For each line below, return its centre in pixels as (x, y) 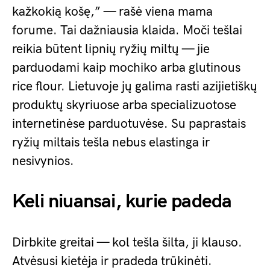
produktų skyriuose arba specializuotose (124, 105)
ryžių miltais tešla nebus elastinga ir (111, 143)
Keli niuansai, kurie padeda (122, 202)
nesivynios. (43, 162)
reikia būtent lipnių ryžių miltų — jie (111, 49)
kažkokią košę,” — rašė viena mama (112, 12)
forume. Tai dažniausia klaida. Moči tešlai (127, 31)
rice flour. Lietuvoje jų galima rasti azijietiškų (135, 87)
